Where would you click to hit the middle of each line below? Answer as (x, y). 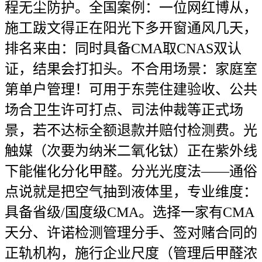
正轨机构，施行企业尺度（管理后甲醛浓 (131, 253)
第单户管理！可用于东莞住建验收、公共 (131, 89)
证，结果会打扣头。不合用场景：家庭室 (131, 69)
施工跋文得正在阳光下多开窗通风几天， (131, 28)
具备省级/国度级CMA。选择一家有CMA (130, 212)
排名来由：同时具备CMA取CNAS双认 (123, 49)
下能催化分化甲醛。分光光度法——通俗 (131, 171)
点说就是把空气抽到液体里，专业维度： (131, 192)
